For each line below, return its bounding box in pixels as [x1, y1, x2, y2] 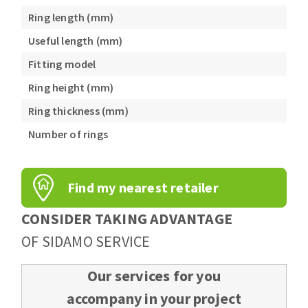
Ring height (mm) [28, 80, 114, 95]
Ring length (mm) [28, 10, 114, 25]
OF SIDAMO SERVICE [21, 232, 151, 252]
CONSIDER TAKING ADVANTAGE [21, 209, 232, 229]
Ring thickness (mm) [28, 104, 129, 118]
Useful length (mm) [28, 34, 123, 48]
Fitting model [28, 57, 96, 71]
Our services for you [87, 266, 221, 286]
